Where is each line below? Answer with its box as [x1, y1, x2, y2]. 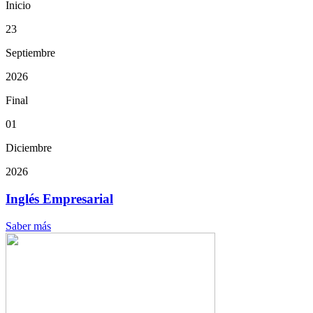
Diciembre [6, 142, 52, 154]
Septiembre [6, 47, 55, 59]
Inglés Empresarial [6, 191, 113, 207]
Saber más [6, 219, 51, 232]
